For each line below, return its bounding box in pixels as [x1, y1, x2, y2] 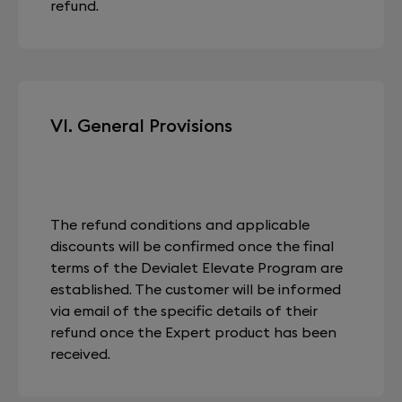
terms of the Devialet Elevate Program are [50, 258, 343, 276]
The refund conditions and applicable [50, 215, 310, 233]
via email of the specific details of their [50, 301, 318, 319]
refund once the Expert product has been [50, 323, 336, 341]
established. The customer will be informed [50, 280, 341, 298]
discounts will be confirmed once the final [50, 237, 334, 255]
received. [50, 345, 110, 363]
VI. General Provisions [50, 114, 232, 136]
